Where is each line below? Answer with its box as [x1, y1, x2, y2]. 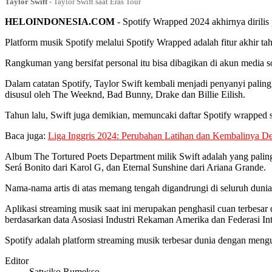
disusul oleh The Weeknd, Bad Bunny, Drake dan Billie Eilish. [5, 89, 245, 100]
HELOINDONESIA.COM [5, 16, 115, 27]
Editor [5, 256, 29, 267]
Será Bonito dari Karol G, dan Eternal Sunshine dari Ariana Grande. [5, 162, 266, 173]
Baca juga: [5, 131, 48, 141]
